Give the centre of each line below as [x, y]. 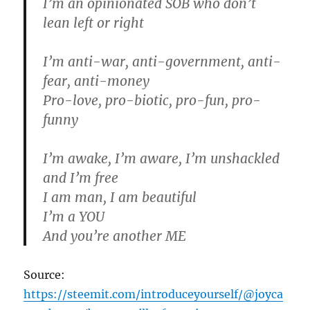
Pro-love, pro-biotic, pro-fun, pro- [152, 100]
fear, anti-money [97, 81]
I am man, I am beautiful [120, 197]
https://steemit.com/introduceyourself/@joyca [154, 294]
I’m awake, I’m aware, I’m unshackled [162, 158]
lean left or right [94, 22]
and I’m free [81, 177]
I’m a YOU [74, 216]
